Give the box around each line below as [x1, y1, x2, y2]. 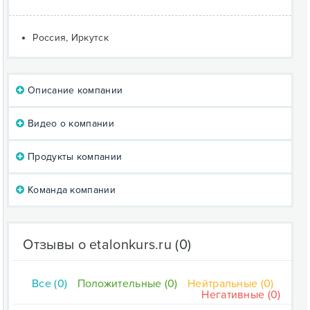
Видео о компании [24, 118, 114, 129]
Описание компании [24, 84, 123, 96]
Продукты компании [24, 151, 122, 163]
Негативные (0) [201, 288, 281, 302]
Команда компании [24, 184, 116, 196]
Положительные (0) [77, 277, 178, 291]
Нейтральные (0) [188, 277, 274, 291]
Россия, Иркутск [33, 32, 109, 44]
